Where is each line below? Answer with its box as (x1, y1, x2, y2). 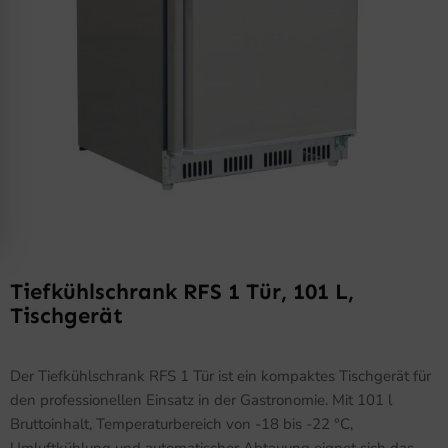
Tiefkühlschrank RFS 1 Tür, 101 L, (10, 278, 354, 306)
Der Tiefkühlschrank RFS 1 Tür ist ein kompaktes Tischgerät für (10, 365, 431, 386)
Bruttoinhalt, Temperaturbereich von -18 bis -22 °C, (10, 413, 353, 434)
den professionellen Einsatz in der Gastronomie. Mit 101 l (10, 389, 392, 410)
